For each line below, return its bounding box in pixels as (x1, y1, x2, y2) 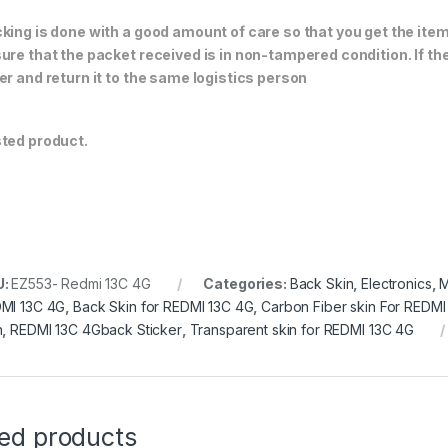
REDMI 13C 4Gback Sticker (10, 321, 182, 339)
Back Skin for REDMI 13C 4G (73, 298, 254, 316)
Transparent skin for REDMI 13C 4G (189, 321, 414, 339)
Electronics (361, 275, 432, 293)
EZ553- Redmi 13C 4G (11, 275, 151, 293)
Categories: (203, 275, 290, 293)
